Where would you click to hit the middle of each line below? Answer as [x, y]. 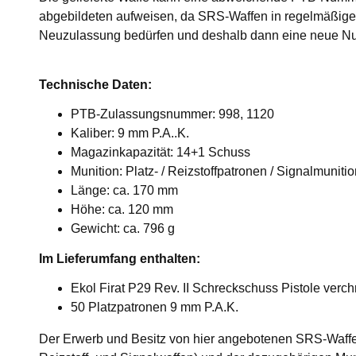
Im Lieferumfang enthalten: [120, 259]
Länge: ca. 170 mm [124, 191]
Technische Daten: [95, 85]
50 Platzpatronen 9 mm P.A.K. [155, 308]
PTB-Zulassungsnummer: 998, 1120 [172, 114]
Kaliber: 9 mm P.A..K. [130, 133]
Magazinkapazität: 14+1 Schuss [161, 153]
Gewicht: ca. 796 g [123, 229]
